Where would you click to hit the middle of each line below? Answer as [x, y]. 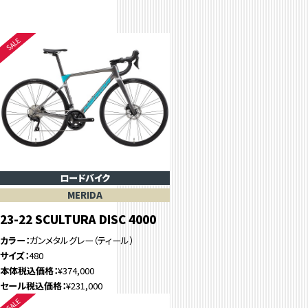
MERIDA [85, 195]
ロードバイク [85, 178]
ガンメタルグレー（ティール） [81, 241]
